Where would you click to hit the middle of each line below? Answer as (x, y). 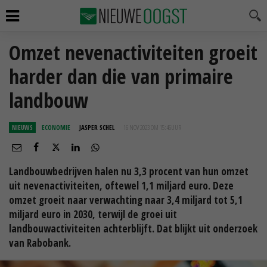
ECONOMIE (56, 127)
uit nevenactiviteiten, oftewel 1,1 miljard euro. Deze (121, 186)
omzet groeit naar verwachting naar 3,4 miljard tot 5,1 (126, 200)
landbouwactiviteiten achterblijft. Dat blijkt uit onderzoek (133, 229)
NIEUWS (22, 127)
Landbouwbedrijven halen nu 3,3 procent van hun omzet (129, 171)
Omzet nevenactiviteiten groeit (133, 52)
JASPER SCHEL (97, 127)
